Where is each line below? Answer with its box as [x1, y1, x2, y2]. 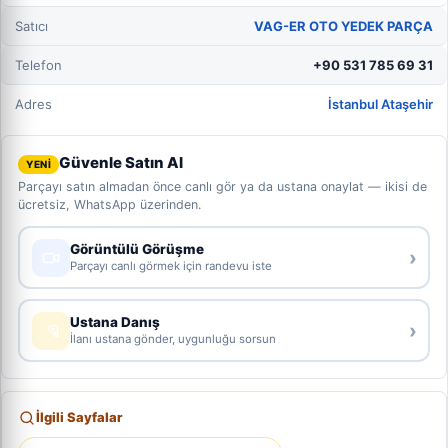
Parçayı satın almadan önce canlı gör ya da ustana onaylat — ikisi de [18, 179, 427, 194]
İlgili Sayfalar [36, 409, 122, 425]
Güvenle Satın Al [59, 153, 184, 172]
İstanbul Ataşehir [328, 96, 433, 112]
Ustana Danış [69, 314, 160, 330]
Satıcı [15, 18, 48, 34]
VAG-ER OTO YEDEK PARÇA [254, 18, 433, 34]
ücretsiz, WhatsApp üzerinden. [18, 197, 201, 212]
